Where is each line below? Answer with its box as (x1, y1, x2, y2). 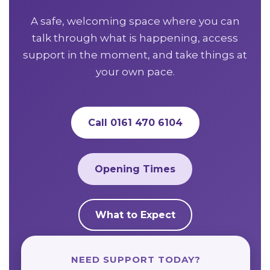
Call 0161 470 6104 (87, 117, 183, 128)
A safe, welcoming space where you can (30, 15, 240, 27)
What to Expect (95, 209, 175, 221)
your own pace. (95, 66, 175, 78)
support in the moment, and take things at (23, 49, 247, 61)
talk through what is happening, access (32, 32, 238, 44)
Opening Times (95, 163, 175, 175)
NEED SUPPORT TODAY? (71, 253, 201, 265)
